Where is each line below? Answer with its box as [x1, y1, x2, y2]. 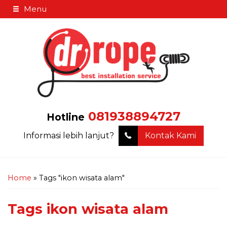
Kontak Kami [145, 130, 196, 140]
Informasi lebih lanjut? [23, 130, 116, 140]
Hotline [47, 110, 85, 123]
